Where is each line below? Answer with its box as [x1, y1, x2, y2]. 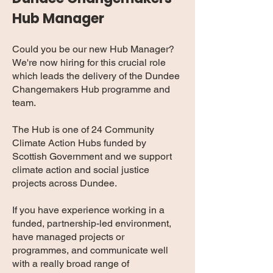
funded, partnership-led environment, [12, 218, 171, 229]
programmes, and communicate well [12, 244, 168, 256]
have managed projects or [12, 231, 124, 243]
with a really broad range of [12, 258, 129, 269]
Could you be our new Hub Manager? [12, 43, 174, 55]
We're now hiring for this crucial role [12, 57, 166, 68]
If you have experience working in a [12, 204, 165, 216]
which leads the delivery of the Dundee [12, 70, 180, 82]
